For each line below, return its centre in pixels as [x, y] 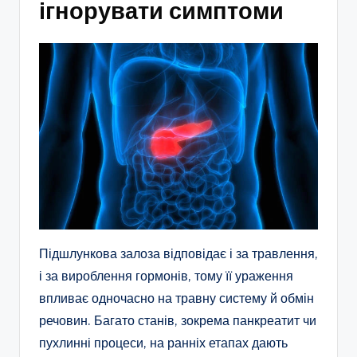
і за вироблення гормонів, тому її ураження [166, 275]
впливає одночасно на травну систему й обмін [177, 298]
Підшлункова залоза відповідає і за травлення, [178, 253]
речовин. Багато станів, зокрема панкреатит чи [178, 320]
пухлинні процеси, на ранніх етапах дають [163, 342]
